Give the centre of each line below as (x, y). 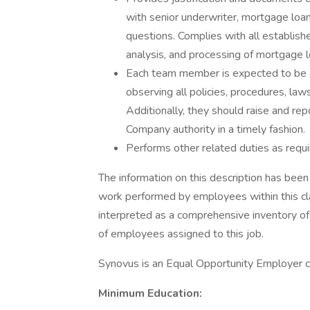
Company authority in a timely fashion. (216, 129)
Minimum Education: (150, 293)
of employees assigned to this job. (181, 234)
